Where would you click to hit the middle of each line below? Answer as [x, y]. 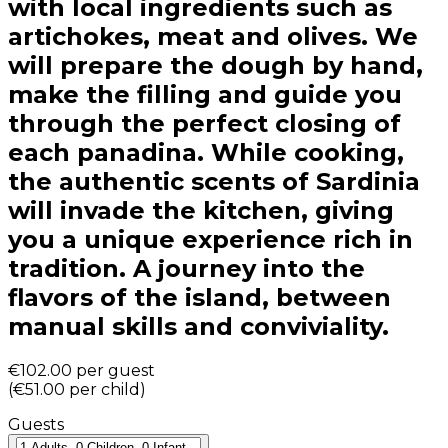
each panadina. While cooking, [206, 153]
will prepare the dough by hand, [215, 66]
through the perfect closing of [204, 124]
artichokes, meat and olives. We [213, 37]
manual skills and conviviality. [198, 327]
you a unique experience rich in [210, 240]
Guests [36, 424]
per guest [115, 370]
